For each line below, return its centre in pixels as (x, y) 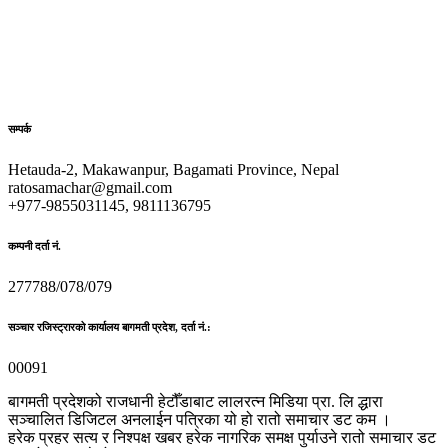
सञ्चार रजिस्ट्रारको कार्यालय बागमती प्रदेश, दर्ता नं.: (109, 326)
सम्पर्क (19, 129)
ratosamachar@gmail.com (90, 187)
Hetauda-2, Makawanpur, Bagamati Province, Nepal (173, 169)
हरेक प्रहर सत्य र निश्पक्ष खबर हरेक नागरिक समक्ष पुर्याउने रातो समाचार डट (222, 437)
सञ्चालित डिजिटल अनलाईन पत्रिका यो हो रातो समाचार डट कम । (199, 419)
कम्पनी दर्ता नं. (34, 245)
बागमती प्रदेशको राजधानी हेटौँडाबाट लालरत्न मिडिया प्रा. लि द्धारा (195, 401)
